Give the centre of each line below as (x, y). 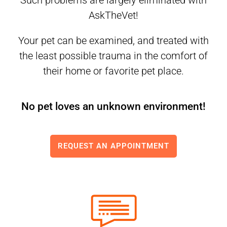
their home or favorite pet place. (113, 71)
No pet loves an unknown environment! (113, 107)
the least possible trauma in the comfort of (113, 56)
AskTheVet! (113, 15)
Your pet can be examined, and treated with (113, 41)
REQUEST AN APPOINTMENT (113, 146)
